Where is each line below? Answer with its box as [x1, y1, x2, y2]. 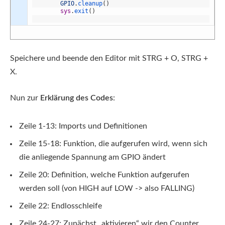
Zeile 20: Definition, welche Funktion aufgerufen [19, 170, 189, 179]
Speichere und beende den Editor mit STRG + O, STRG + [10, 54, 208, 63]
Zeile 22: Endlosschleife [19, 201, 102, 210]
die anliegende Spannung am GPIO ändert [19, 153, 166, 161]
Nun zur [10, 93, 40, 102]
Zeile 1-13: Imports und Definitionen [19, 122, 147, 130]
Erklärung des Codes [40, 93, 113, 102]
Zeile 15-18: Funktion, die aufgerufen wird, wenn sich [19, 139, 207, 148]
